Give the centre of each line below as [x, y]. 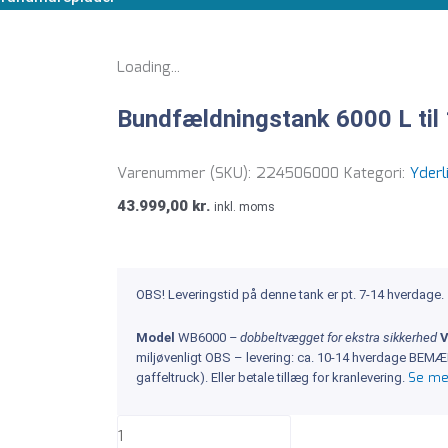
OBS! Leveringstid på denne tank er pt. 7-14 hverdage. [290, 295]
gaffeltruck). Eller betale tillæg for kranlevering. [272, 377]
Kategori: [377, 173]
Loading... [148, 68]
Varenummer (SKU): [186, 173]
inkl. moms [244, 206]
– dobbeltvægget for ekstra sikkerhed [333, 337]
